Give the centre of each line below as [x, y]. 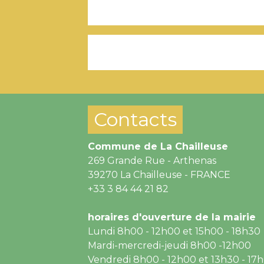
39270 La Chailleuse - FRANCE [159, 174]
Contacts [136, 119]
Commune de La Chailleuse [158, 146]
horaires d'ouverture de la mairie [172, 217]
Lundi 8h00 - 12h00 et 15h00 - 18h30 [174, 231]
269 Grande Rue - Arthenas [152, 160]
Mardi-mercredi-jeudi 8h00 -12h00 [170, 245]
